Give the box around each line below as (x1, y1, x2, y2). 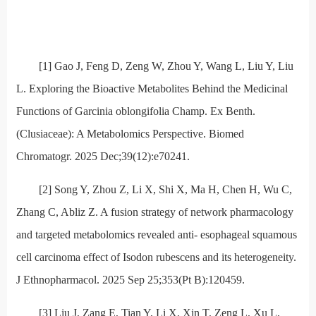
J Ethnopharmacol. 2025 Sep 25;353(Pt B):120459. (16, 274, 245, 286)
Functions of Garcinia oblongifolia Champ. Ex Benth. (16, 105, 255, 118)
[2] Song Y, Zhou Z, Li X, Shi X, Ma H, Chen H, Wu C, (38, 183, 292, 196)
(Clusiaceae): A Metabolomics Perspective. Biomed (16, 128, 244, 140)
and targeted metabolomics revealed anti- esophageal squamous (16, 229, 297, 241)
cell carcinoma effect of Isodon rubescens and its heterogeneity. (16, 251, 296, 264)
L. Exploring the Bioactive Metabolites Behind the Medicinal (16, 83, 288, 95)
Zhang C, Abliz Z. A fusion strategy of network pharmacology (16, 206, 293, 219)
